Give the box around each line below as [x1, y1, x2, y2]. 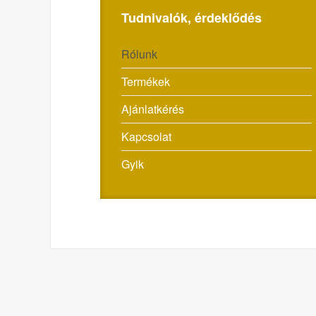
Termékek [121, 73, 170, 90]
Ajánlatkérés [121, 101, 184, 117]
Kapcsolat [121, 128, 171, 145]
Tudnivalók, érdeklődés [121, 8, 262, 27]
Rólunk [121, 46, 157, 62]
